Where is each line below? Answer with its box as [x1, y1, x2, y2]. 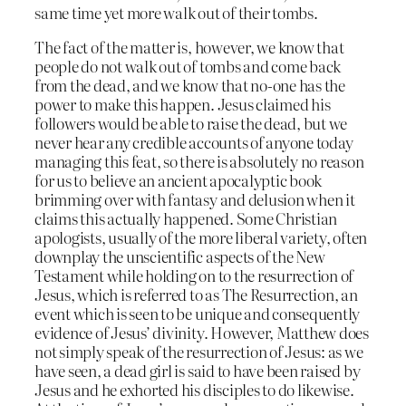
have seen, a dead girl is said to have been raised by [34, 359, 361, 382]
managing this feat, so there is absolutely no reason [34, 150, 364, 173]
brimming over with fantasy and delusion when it [34, 188, 355, 211]
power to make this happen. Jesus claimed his [34, 92, 331, 116]
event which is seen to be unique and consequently [34, 302, 361, 325]
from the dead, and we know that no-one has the [34, 73, 345, 97]
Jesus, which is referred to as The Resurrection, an [34, 283, 358, 306]
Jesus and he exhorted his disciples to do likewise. [34, 378, 354, 401]
